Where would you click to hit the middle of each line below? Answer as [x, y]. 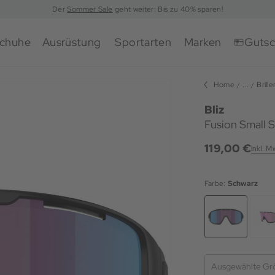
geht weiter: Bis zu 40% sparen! [168, 9]
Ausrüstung [72, 42]
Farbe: [216, 184]
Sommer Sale [90, 9]
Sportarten [143, 42]
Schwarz [243, 184]
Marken [203, 42]
